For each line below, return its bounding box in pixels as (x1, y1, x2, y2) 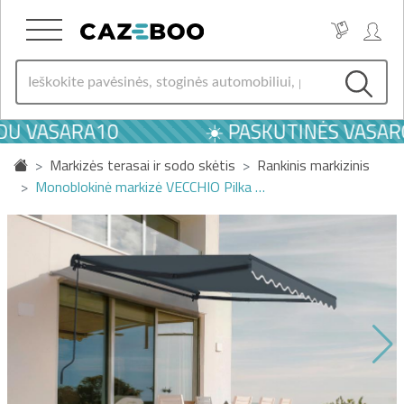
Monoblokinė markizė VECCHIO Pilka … (35, 176, 265, 197)
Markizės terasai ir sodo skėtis (50, 154, 235, 176)
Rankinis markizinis (257, 154, 370, 176)
